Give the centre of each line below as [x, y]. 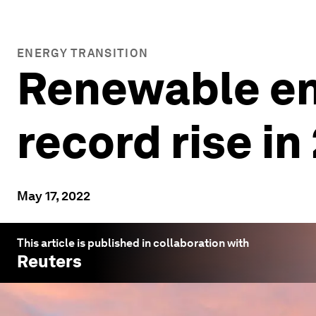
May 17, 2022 [54, 196]
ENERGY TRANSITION [83, 53]
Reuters [49, 261]
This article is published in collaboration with [133, 243]
